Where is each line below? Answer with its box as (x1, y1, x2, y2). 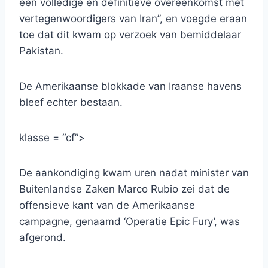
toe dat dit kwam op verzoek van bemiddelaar (19, 29, 241, 41)
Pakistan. (19, 45, 63, 57)
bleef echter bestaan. (19, 96, 123, 109)
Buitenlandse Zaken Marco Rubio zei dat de (19, 183, 230, 196)
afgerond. (19, 232, 66, 244)
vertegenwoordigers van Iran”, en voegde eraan (19, 13, 247, 25)
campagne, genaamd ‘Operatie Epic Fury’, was (19, 215, 240, 228)
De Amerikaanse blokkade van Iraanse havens (19, 80, 242, 93)
